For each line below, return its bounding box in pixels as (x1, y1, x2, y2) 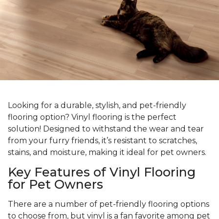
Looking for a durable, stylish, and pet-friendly (8, 101, 186, 110)
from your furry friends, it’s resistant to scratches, (8, 136, 197, 146)
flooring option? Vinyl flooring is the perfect (8, 112, 176, 122)
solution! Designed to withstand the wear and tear (8, 124, 204, 134)
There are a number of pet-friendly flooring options (8, 199, 209, 209)
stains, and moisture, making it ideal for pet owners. (8, 148, 206, 157)
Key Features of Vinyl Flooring (8, 165, 196, 180)
